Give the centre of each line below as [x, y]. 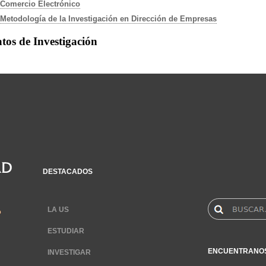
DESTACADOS [68, 172]
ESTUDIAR [66, 231]
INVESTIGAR [69, 252]
